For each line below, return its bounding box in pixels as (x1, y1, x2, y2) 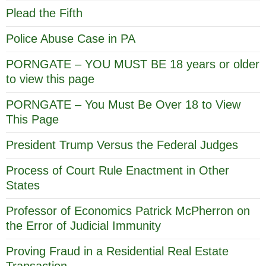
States (6, 178, 40, 192)
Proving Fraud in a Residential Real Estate (6, 244, 229, 258)
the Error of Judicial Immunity (6, 218, 161, 232)
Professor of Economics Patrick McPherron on (6, 204, 250, 217)
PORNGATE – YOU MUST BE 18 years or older (6, 57, 259, 71)
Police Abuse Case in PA (6, 31, 135, 45)
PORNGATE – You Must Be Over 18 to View (6, 97, 240, 111)
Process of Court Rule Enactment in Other (6, 163, 229, 177)
